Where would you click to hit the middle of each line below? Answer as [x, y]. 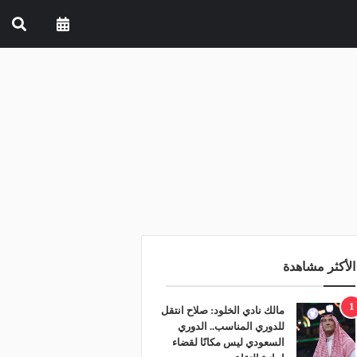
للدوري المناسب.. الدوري [231, 326]
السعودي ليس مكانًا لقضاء [228, 342]
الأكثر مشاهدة [319, 267]
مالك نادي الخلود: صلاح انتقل [222, 310]
